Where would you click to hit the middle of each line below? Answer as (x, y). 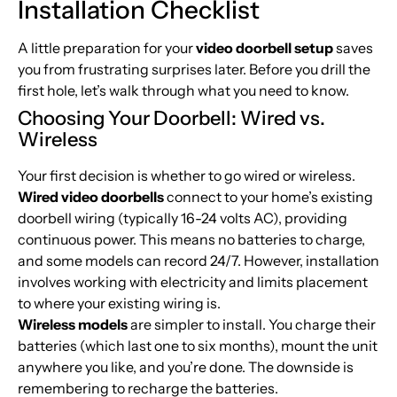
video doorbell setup (265, 48)
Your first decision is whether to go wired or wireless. (187, 176)
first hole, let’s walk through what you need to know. (183, 91)
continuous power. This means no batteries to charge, (191, 240)
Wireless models (73, 325)
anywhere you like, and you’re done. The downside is (186, 367)
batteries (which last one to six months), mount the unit (198, 346)
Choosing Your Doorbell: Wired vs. (171, 119)
